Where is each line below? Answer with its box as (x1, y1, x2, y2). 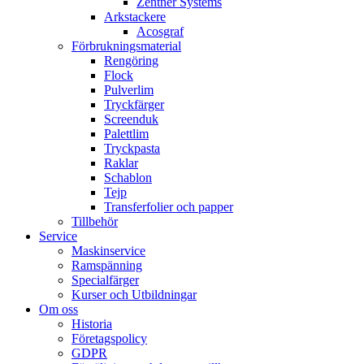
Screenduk (104, 112, 158, 126)
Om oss (39, 302, 78, 316)
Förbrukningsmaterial (71, 39, 181, 53)
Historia (71, 317, 112, 331)
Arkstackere (104, 10, 166, 24)
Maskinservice (71, 244, 145, 258)
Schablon (104, 171, 152, 184)
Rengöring (104, 54, 158, 67)
